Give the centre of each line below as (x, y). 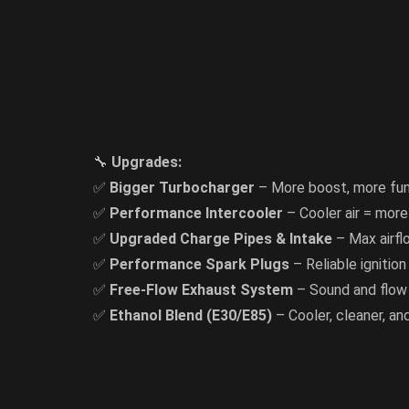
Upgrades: (147, 163)
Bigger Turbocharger (182, 188)
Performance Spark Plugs (199, 265)
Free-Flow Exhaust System (201, 290)
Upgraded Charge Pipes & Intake (221, 239)
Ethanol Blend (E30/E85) (191, 316)
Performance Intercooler (196, 214)
